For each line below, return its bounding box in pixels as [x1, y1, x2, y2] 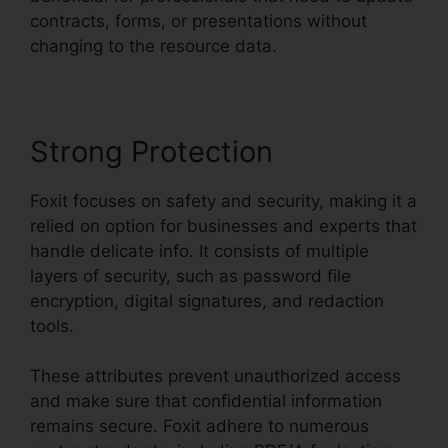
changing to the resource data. [30, 35, 277, 56]
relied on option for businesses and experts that [30, 215, 417, 236]
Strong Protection [30, 133, 273, 169]
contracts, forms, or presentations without [30, 10, 367, 31]
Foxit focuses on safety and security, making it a [30, 190, 417, 211]
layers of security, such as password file [30, 265, 351, 286]
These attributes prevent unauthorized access [30, 366, 401, 387]
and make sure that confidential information [30, 391, 382, 412]
